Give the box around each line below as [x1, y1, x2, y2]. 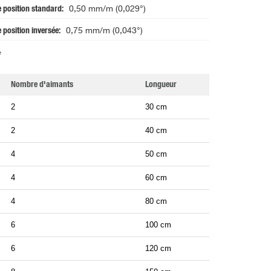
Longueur [145, 80, 177, 90]
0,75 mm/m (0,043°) [65, 27, 143, 36]
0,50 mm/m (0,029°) [68, 5, 146, 14]
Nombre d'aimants [10, 80, 73, 90]
